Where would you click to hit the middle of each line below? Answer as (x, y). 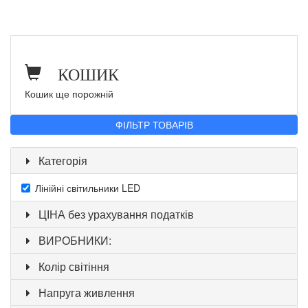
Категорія (63, 160)
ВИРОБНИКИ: (75, 240)
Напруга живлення (86, 292)
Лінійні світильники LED (88, 187)
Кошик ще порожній (69, 93)
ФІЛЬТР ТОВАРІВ (154, 124)
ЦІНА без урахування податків (116, 214)
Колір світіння (74, 266)
